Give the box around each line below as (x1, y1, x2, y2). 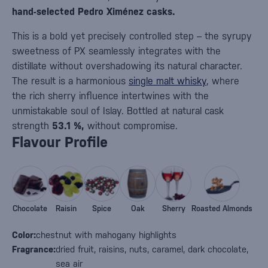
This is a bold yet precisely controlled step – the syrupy (12, 31, 252, 42)
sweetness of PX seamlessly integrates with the (12, 45, 221, 57)
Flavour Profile (12, 134, 108, 151)
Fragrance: (12, 244, 56, 254)
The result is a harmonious (12, 75, 129, 87)
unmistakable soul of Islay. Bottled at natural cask (12, 105, 224, 117)
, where (206, 75, 239, 87)
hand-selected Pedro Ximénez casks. (12, 6, 175, 17)
